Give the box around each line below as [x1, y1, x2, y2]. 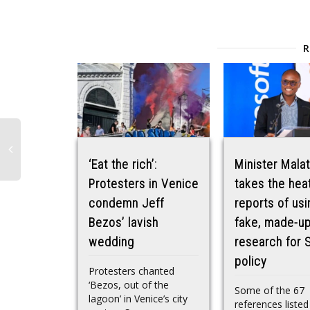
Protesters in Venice [89, 176, 199, 192]
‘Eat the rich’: [89, 157, 157, 172]
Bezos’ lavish [89, 215, 158, 230]
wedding [89, 235, 134, 250]
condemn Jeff [89, 196, 164, 211]
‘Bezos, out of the [89, 278, 169, 292]
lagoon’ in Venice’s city [89, 292, 188, 306]
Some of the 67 [235, 284, 304, 298]
